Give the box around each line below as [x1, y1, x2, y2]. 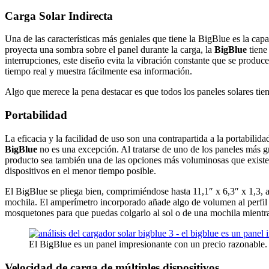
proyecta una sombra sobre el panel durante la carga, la [5, 44, 214, 55]
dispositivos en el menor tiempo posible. [5, 165, 156, 176]
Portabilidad [5, 109, 67, 122]
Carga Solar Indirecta [5, 9, 113, 22]
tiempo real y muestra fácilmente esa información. [5, 66, 192, 77]
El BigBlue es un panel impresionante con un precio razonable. [29, 238, 267, 249]
